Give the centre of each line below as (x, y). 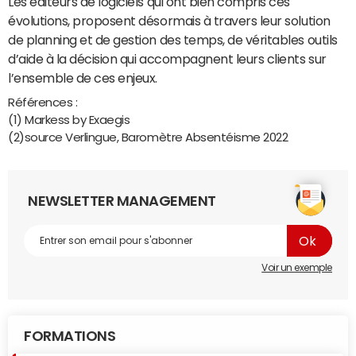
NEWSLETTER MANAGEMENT (122, 201)
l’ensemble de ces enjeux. (83, 78)
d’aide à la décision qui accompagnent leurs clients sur (167, 59)
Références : (44, 102)
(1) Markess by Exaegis (69, 120)
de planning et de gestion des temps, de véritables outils (173, 40)
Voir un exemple (297, 268)
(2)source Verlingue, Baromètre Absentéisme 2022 (148, 137)
